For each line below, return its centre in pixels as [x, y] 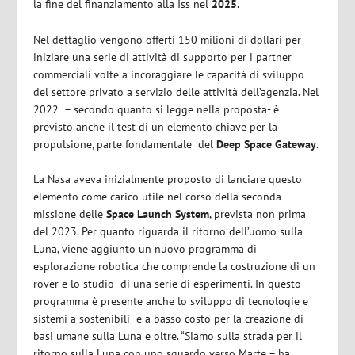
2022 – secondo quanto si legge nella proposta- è [157, 109]
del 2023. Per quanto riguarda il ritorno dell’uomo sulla [168, 232]
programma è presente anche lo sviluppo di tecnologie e [171, 302]
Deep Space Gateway [267, 144]
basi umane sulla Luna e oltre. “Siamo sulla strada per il [168, 336]
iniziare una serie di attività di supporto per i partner [163, 57]
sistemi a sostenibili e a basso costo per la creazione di [169, 319]
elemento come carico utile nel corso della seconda [158, 197]
